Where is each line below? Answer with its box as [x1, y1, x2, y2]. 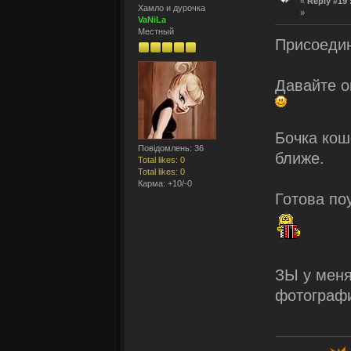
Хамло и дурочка [137, 2, 205, 13]
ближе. [275, 150, 324, 168]
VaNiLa [137, 14, 166, 24]
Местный [137, 26, 174, 36]
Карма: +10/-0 [137, 178, 192, 188]
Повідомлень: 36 [137, 143, 204, 153]
